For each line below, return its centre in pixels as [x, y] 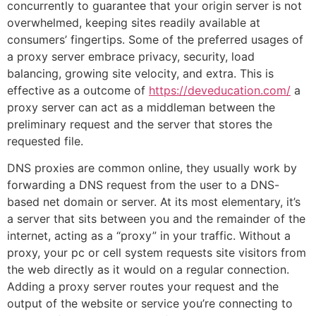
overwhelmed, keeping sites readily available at [134, 23]
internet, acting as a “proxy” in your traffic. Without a [149, 236]
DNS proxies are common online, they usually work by [152, 168]
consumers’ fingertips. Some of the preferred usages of [155, 39]
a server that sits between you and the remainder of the [156, 219]
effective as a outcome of [78, 90]
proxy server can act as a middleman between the [141, 107]
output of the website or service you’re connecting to [150, 304]
